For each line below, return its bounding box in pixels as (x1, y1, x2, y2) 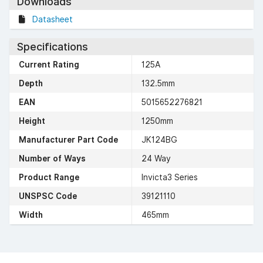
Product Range (19, 172, 79, 182)
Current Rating (19, 59, 79, 69)
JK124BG (141, 134, 177, 144)
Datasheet (32, 15, 73, 24)
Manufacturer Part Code (19, 134, 118, 144)
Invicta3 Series (141, 172, 198, 182)
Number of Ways (19, 153, 86, 163)
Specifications (16, 40, 88, 53)
